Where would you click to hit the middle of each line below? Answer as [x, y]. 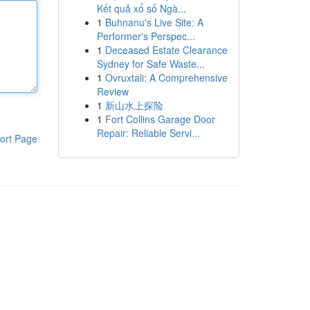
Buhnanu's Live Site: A [154, 22]
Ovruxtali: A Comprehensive [166, 77]
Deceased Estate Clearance [166, 50]
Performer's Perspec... [146, 36]
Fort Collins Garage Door [160, 119]
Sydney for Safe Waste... [151, 64]
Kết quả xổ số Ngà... [141, 8]
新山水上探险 [134, 105]
